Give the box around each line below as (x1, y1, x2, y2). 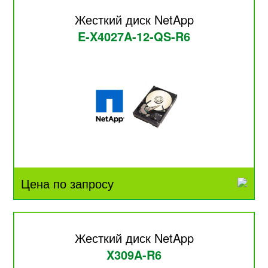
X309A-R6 (106, 246, 162, 264)
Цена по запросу (21, 174, 114, 192)
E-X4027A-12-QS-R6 (78, 27, 190, 45)
